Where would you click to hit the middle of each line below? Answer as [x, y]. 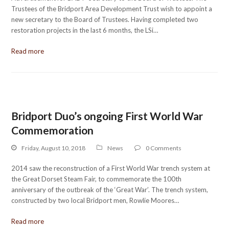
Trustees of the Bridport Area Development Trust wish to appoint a [112, 9]
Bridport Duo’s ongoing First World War [107, 116]
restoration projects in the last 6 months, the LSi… [85, 30]
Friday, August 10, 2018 [54, 148]
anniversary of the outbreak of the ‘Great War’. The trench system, [110, 189]
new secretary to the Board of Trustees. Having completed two [105, 19]
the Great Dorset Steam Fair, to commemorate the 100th [97, 179]
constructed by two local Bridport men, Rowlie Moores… [95, 200]
